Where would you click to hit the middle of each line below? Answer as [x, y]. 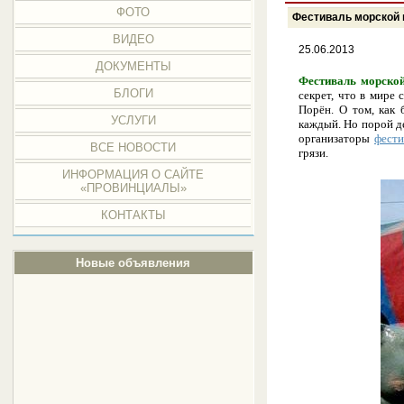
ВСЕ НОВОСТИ [133, 147]
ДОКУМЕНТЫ [133, 66]
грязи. [314, 152]
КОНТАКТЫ [133, 215]
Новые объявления [133, 263]
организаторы [336, 138]
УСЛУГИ [133, 120]
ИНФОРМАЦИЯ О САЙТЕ [133, 174]
